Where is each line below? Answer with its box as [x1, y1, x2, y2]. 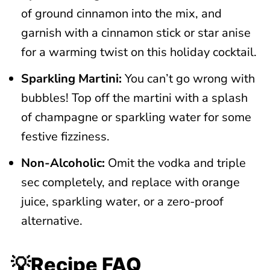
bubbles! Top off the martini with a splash [20, 90, 248, 106]
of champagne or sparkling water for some [20, 109, 251, 125]
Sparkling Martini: [20, 71, 125, 87]
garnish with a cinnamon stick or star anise [20, 25, 251, 41]
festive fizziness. [20, 128, 110, 145]
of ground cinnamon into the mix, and [20, 5, 222, 22]
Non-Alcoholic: [20, 155, 108, 171]
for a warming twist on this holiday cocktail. [20, 44, 257, 60]
